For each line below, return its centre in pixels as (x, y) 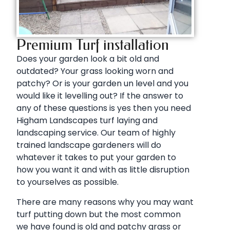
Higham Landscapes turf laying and (87, 121)
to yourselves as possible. (68, 182)
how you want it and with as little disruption (103, 170)
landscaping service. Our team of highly (96, 133)
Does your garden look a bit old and (88, 59)
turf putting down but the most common (99, 214)
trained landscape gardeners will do (89, 145)
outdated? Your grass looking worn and (95, 71)
